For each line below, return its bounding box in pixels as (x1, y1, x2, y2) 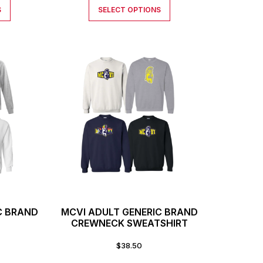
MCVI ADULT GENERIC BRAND (60, 205, 198, 218)
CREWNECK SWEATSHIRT (70, 217, 188, 229)
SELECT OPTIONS (97, 5, 161, 15)
